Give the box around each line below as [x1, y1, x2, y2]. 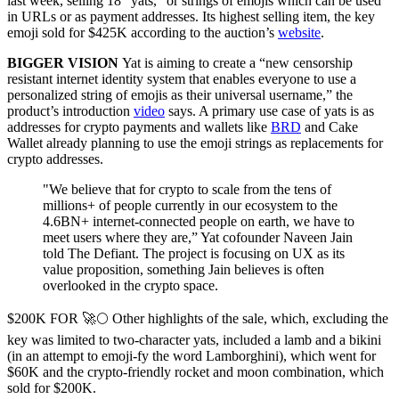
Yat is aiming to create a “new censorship [122, 54, 353, 70]
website [278, 24, 321, 40]
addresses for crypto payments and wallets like [7, 118, 271, 134]
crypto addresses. [7, 151, 103, 167]
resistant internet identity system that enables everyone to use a [7, 70, 356, 86]
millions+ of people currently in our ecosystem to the [43, 197, 338, 213]
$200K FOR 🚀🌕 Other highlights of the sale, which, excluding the [7, 310, 388, 326]
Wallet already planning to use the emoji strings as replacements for [7, 134, 383, 151]
